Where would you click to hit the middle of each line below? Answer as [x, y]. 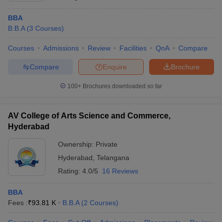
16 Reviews [120, 171]
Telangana [113, 158]
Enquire [115, 67]
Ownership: [77, 144]
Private [107, 144]
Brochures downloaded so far [122, 86]
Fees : [18, 203]
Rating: [70, 171]
